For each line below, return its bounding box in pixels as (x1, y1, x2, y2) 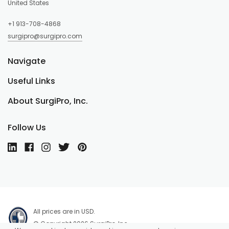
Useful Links (8, 75, 55, 87)
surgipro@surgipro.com (8, 32, 82, 40)
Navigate (8, 55, 45, 67)
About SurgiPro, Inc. (8, 95, 88, 107)
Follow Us (8, 122, 46, 133)
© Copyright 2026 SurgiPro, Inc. (33, 219, 129, 228)
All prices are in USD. (33, 207, 95, 216)
